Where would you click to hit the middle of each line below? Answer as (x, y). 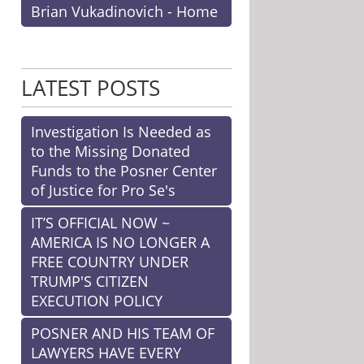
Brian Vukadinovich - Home (124, 11)
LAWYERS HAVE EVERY (106, 353)
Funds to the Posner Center (124, 171)
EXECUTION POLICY (97, 301)
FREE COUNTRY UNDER (110, 262)
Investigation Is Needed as (121, 132)
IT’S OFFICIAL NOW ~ (100, 223)
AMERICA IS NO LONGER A (120, 242)
